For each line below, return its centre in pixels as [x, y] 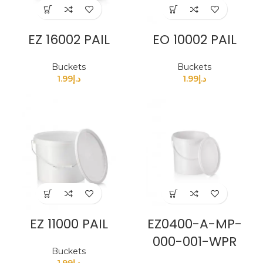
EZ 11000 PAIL [69, 224]
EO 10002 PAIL [194, 40]
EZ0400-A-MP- [194, 224]
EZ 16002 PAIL [69, 40]
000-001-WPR [194, 242]
